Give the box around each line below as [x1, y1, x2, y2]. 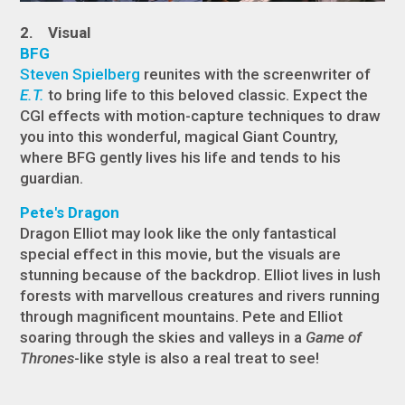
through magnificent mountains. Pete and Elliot [20, 306, 344, 325]
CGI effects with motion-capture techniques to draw [20, 106, 381, 125]
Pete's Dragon [20, 202, 120, 221]
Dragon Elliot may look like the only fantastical [20, 223, 337, 242]
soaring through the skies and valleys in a [20, 327, 306, 346]
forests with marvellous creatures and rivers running [20, 286, 381, 305]
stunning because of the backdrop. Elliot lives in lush [20, 265, 381, 284]
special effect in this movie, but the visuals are [20, 244, 342, 263]
